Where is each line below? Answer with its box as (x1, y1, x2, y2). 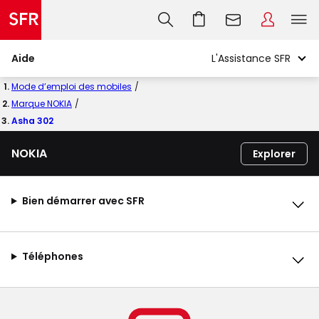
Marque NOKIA (11, 98, 72, 110)
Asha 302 (11, 115, 53, 127)
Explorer (253, 147, 296, 161)
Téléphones (21, 249, 83, 263)
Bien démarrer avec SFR (21, 194, 145, 208)
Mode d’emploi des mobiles (11, 80, 132, 93)
